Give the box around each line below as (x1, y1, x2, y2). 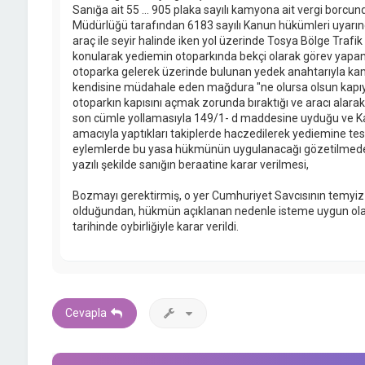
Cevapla (64, 306, 107, 320)
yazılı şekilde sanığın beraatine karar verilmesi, (72, 158, 309, 172)
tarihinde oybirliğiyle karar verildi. (72, 220, 239, 234)
